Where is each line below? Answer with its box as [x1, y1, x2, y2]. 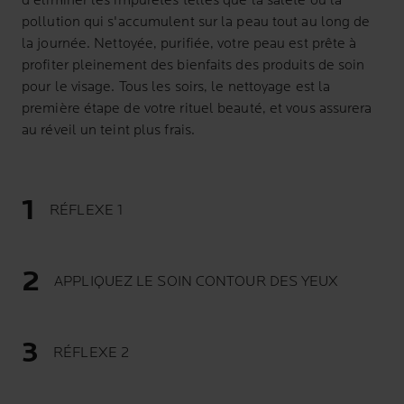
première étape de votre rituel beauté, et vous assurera [22, 100, 372, 117]
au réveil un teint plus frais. [22, 122, 196, 139]
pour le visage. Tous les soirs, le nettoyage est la [22, 78, 331, 96]
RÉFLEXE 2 [53, 344, 130, 362]
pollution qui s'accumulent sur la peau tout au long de [22, 14, 371, 31]
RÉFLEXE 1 [50, 201, 124, 219]
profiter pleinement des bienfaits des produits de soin [22, 57, 365, 74]
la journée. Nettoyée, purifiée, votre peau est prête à [22, 35, 357, 52]
